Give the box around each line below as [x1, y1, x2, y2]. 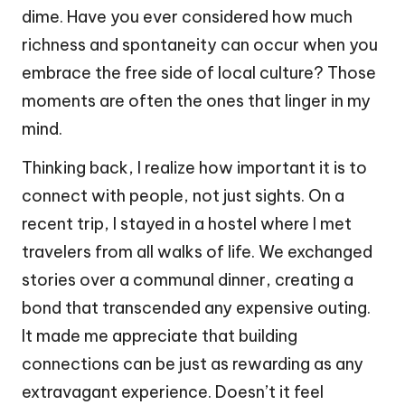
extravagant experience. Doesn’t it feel [22, 381, 324, 403]
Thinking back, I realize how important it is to [22, 157, 367, 179]
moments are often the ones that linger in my [22, 90, 371, 112]
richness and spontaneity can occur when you [22, 34, 378, 56]
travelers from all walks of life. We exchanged [22, 241, 372, 263]
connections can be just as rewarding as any [22, 353, 363, 375]
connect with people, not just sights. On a [22, 185, 344, 207]
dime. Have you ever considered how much [22, 6, 353, 28]
